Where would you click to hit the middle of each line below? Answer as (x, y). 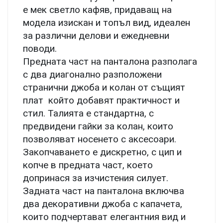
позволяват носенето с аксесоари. (100, 139)
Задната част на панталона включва (104, 191)
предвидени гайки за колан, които (98, 126)
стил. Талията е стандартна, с (88, 113)
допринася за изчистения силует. (96, 178)
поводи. (40, 49)
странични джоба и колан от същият (104, 87)
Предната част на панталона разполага (110, 61)
